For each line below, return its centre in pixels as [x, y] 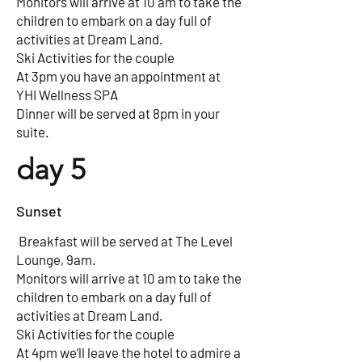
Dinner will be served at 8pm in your [118, 113]
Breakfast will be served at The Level [124, 241]
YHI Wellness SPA [67, 95]
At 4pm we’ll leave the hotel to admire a [128, 352]
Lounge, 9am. [56, 259]
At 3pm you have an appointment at [118, 76]
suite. [33, 132]
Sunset [39, 211]
